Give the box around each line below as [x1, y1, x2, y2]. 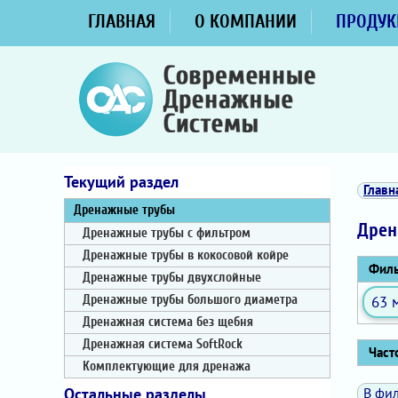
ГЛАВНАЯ [88, 11, 155, 32]
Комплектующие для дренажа [83, 359, 251, 374]
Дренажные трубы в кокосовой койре [83, 248, 289, 263]
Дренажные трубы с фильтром [83, 226, 251, 241]
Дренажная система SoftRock [83, 337, 243, 352]
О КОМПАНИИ [195, 11, 297, 32]
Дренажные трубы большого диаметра [83, 292, 298, 307]
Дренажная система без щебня [83, 314, 253, 330]
